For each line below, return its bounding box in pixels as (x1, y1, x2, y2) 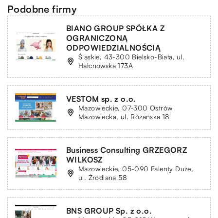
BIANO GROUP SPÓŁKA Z (66, 23, 164, 33)
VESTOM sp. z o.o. (66, 93, 136, 104)
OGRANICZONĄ (66, 33, 128, 43)
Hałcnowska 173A (78, 61, 133, 70)
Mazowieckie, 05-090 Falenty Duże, (78, 164, 194, 173)
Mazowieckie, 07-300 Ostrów (78, 103, 173, 112)
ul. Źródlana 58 (78, 173, 127, 182)
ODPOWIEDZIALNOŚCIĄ (66, 42, 161, 53)
